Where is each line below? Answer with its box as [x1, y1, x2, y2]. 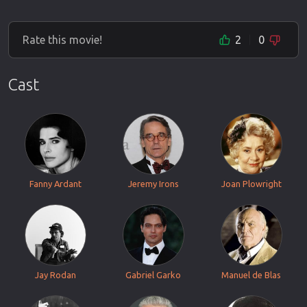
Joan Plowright [221, 179, 282, 188]
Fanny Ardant [29, 179, 82, 188]
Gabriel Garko [125, 270, 182, 280]
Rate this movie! [23, 34, 102, 46]
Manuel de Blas [221, 270, 282, 280]
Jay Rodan [35, 270, 77, 280]
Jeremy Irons [127, 179, 179, 188]
